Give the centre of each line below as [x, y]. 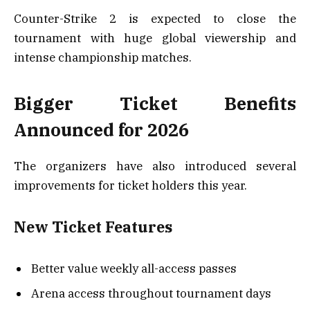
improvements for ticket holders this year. [130, 186]
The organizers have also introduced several [155, 166]
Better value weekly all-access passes [134, 269]
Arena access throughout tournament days [151, 293]
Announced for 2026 [101, 130]
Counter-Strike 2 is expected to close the [155, 18]
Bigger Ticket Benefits [155, 104]
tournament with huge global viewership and [155, 38]
